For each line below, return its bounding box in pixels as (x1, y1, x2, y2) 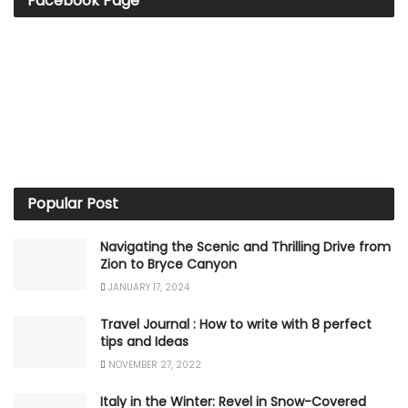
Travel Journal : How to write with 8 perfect (100, 314, 372, 333)
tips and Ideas (100, 331, 189, 351)
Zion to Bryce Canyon (100, 254, 237, 273)
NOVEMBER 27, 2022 (106, 357, 201, 372)
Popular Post (27, 192, 118, 214)
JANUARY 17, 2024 (106, 280, 189, 294)
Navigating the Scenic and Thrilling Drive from (100, 237, 391, 256)
